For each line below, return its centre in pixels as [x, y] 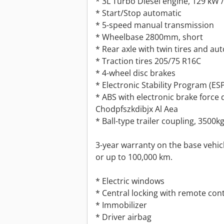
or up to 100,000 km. [134, 157]
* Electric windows [130, 181]
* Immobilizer [121, 205]
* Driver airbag [123, 217]
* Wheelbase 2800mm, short [149, 37]
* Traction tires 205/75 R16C [148, 61]
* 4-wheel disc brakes [135, 73]
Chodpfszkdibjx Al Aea [137, 109]
